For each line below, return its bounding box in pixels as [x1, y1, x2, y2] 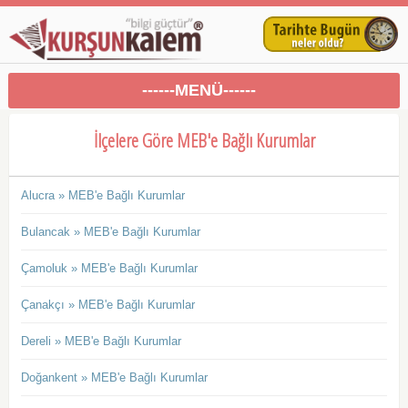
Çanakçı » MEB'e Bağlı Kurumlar [20, 298, 195, 312]
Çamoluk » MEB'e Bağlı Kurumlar [20, 261, 198, 276]
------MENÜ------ [142, 81, 257, 100]
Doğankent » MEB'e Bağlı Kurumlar [20, 371, 208, 385]
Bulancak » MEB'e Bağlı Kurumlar [20, 225, 200, 240]
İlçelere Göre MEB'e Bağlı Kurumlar [93, 127, 315, 154]
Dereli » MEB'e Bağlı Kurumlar [20, 334, 181, 349]
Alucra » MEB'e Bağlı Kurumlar [20, 189, 185, 203]
